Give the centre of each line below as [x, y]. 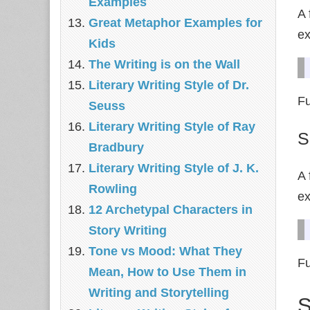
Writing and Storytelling [159, 293]
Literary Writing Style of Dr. [169, 85]
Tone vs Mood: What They [165, 251]
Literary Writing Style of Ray [172, 127]
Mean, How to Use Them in [167, 272]
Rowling [113, 189]
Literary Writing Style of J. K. [174, 168]
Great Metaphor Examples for [175, 23]
